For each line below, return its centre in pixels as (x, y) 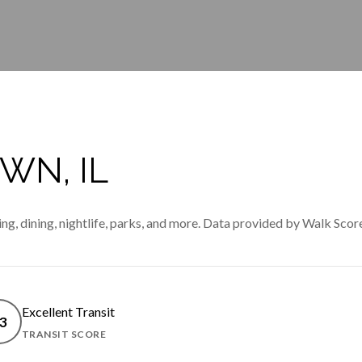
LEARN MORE (149, 339)
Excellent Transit (68, 312)
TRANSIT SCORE (63, 335)
